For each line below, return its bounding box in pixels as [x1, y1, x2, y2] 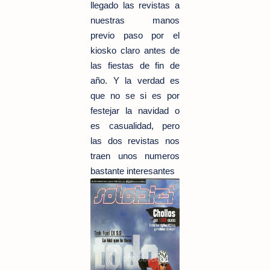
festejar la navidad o [90, 105, 180, 116]
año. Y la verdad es [90, 75, 180, 86]
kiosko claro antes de [90, 45, 180, 55]
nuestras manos [90, 15, 180, 25]
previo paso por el [90, 30, 180, 40]
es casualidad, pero [90, 121, 180, 131]
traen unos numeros [90, 151, 180, 161]
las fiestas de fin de [90, 60, 180, 71]
